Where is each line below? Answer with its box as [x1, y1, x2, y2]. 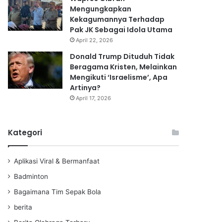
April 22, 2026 [76, 36, 113, 44]
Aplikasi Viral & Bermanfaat [14, 157, 100, 165]
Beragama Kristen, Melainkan [70, 61, 177, 72]
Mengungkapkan [70, 3, 131, 14]
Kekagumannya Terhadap [70, 14, 165, 24]
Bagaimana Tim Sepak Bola [14, 187, 101, 196]
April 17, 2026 [76, 94, 111, 102]
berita [14, 203, 32, 211]
